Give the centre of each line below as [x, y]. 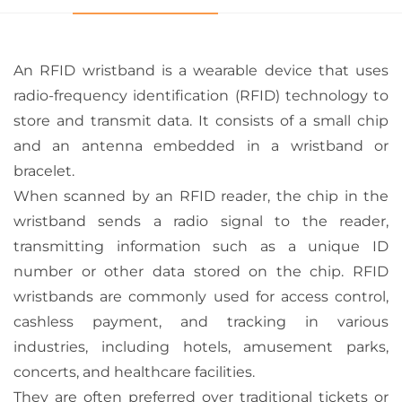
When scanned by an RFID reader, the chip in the [201, 196]
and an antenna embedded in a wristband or [201, 146]
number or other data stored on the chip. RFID [201, 271]
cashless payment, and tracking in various [201, 322]
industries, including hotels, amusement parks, [201, 347]
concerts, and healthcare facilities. [134, 372]
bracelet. [44, 171]
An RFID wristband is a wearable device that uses [201, 70]
